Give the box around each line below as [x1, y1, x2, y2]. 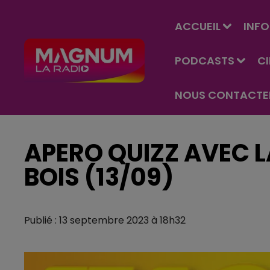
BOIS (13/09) [24, 160, 174, 194]
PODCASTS [175, 53, 234, 68]
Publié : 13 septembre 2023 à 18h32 [24, 213, 186, 227]
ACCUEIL [175, 19, 221, 34]
